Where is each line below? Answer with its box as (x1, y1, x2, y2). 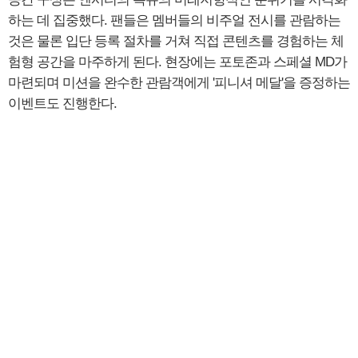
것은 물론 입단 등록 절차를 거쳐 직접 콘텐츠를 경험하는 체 (8, 33, 344, 49)
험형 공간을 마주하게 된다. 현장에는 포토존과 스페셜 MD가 (8, 54, 347, 70)
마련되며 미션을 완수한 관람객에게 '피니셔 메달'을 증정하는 (8, 74, 350, 90)
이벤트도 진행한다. (8, 95, 117, 111)
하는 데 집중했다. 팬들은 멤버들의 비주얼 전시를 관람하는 (8, 12, 340, 28)
